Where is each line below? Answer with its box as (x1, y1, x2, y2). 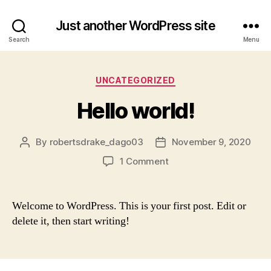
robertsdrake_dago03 (49, 135, 143, 148)
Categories (135, 71, 189, 84)
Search (8, 35, 30, 43)
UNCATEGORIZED (96, 75, 175, 85)
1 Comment (119, 155, 169, 167)
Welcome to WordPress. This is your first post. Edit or (12, 198, 246, 213)
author (24, 149, 53, 162)
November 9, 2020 (171, 135, 251, 148)
